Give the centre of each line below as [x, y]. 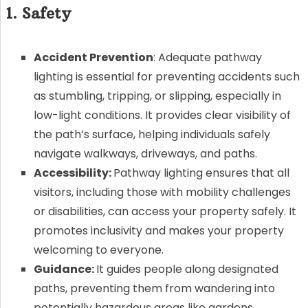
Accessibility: [73, 173]
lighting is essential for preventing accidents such [166, 76]
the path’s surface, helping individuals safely [152, 134]
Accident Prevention [93, 57]
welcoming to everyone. [98, 250]
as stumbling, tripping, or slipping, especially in [157, 96]
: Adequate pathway [207, 57]
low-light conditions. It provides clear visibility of [162, 115]
